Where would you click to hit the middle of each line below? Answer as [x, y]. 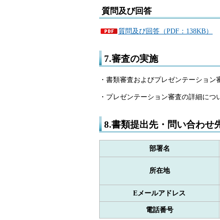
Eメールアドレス [159, 193]
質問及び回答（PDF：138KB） [165, 31]
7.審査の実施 [131, 59]
